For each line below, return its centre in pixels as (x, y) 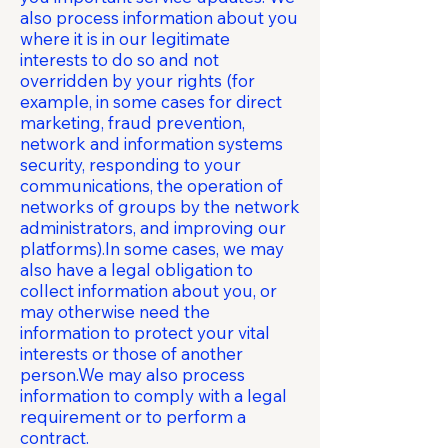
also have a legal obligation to (136, 269)
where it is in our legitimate (125, 38)
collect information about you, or (148, 290)
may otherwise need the (115, 311)
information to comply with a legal (153, 395)
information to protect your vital (145, 332)
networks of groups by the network (160, 206)
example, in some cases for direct (151, 101)
